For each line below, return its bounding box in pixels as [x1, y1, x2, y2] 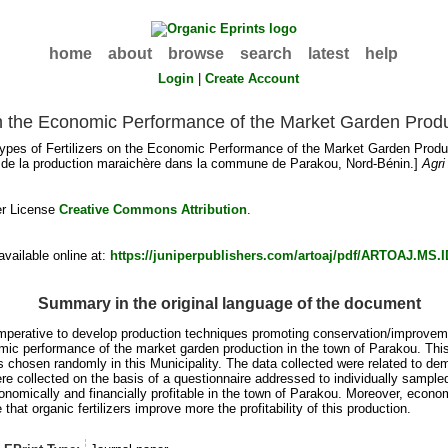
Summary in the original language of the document [37, 294, 421, 312]
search [240, 45, 293, 62]
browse [168, 45, 225, 62]
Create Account [205, 71, 300, 86]
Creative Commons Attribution [58, 202, 247, 218]
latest [308, 45, 350, 62]
